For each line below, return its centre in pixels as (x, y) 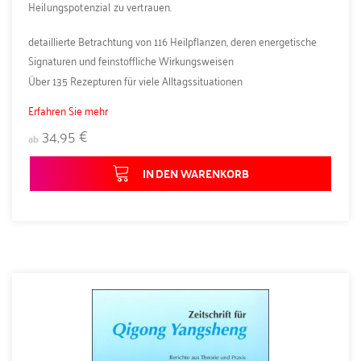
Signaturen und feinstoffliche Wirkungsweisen (131, 60)
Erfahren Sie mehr (68, 110)
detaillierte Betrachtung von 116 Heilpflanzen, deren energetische (172, 40)
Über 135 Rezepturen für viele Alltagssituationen (135, 80)
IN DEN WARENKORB (196, 174)
